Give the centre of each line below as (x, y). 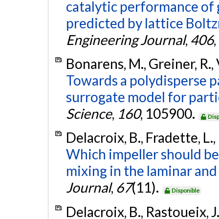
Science (89, 113)
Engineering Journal (125, 39)
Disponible (186, 191)
